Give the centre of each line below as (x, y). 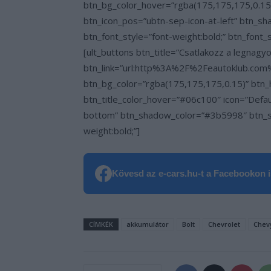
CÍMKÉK (101, 224)
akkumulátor (148, 224)
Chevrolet (224, 224)
